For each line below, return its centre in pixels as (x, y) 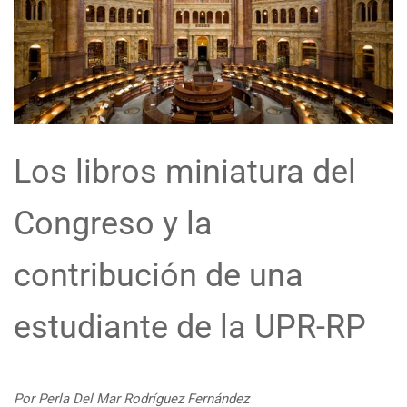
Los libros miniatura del (185, 172)
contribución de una (159, 276)
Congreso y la (113, 224)
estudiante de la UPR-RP (190, 328)
